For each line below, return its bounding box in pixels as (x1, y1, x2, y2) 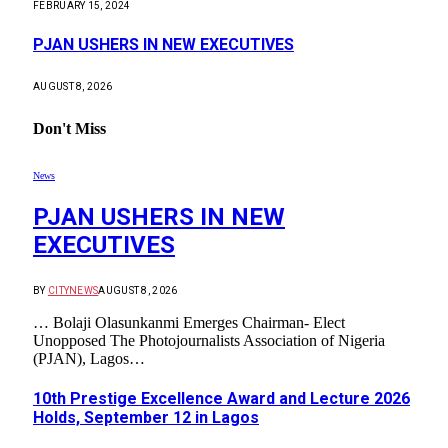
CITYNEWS (47, 285, 99, 297)
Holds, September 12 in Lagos (33, 408, 259, 428)
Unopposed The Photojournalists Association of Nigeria (33, 332, 385, 350)
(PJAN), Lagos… (33, 350, 145, 368)
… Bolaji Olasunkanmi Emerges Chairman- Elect (33, 314, 345, 332)
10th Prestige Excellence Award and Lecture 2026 (33, 389, 410, 409)
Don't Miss (33, 120, 106, 138)
